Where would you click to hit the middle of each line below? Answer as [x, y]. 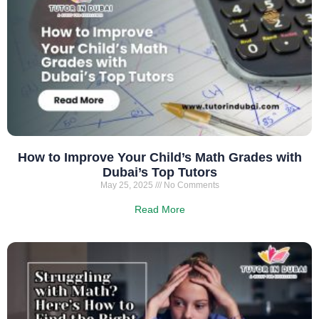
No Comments [190, 185]
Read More [159, 209]
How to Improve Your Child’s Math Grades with [159, 157]
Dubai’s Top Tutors [159, 172]
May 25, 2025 [127, 185]
